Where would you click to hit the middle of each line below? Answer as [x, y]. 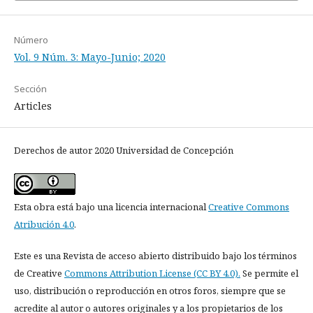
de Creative [39, 273]
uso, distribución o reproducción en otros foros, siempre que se [150, 291]
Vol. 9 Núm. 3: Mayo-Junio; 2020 [90, 57]
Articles [33, 106]
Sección [30, 89]
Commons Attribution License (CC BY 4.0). [152, 273]
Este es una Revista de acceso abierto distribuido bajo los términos [155, 256]
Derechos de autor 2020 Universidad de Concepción [124, 150]
